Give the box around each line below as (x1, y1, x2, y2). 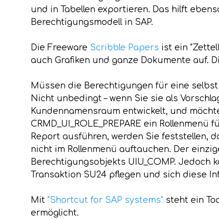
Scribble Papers (89, 43, 159, 52)
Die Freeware (30, 43, 90, 52)
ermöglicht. (30, 208, 79, 218)
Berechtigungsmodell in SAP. (30, 18, 153, 27)
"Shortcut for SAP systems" (47, 196, 163, 205)
